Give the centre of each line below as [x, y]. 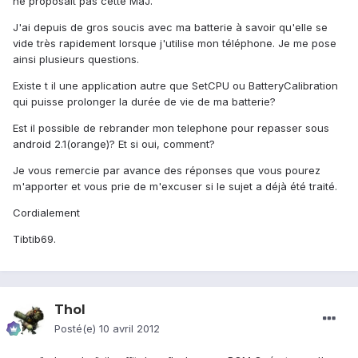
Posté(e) [77, 329]
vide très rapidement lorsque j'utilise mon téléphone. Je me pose [175, 44]
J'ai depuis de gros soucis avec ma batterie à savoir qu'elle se [170, 28]
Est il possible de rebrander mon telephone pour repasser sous [171, 128]
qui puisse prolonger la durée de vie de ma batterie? [144, 102]
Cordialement [46, 213]
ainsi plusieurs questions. [76, 60]
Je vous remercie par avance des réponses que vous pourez [167, 171]
